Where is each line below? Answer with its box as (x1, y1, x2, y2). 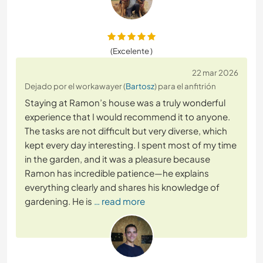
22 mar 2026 (192, 68, 238, 78)
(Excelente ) (110, 46, 153, 56)
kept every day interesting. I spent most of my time (25, 139, 237, 151)
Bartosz (126, 81, 154, 92)
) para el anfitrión (154, 81, 216, 92)
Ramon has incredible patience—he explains (25, 167, 209, 179)
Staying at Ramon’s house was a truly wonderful (25, 97, 225, 109)
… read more (94, 195, 145, 207)
